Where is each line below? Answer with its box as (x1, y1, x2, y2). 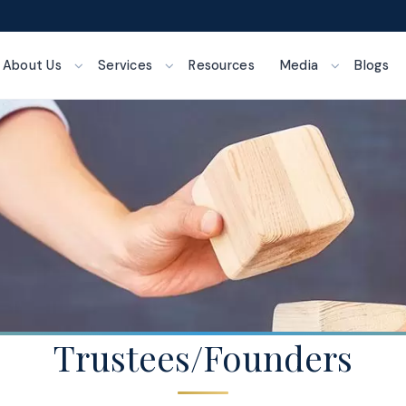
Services (98, 57, 153, 73)
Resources (188, 57, 255, 73)
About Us (2, 57, 63, 73)
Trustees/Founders (53, 333, 353, 381)
